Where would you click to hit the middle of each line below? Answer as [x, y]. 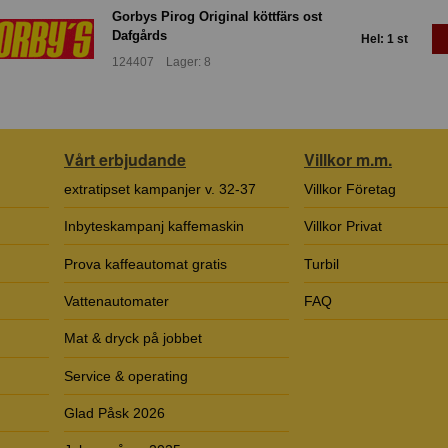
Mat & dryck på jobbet [133, 338]
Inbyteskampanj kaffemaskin [154, 226]
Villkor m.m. [348, 159]
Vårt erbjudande [125, 159]
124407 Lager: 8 [161, 61]
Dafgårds [139, 36]
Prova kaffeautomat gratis [145, 263]
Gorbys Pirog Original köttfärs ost [217, 17]
